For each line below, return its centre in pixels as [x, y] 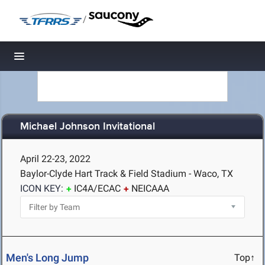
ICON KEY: [42, 188]
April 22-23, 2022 [55, 159]
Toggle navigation [59, 59]
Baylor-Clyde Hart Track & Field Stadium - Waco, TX [127, 174]
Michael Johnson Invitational [88, 127]
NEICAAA [150, 188]
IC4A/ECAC [97, 188]
